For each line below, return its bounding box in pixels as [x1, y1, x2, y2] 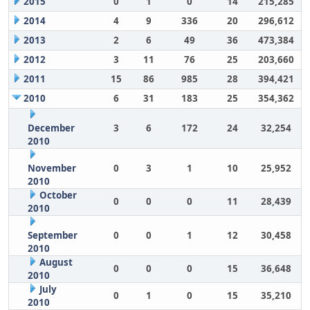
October [39, 189, 77, 201]
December [27, 122, 75, 134]
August [39, 256, 73, 268]
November [27, 162, 76, 174]
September [27, 229, 77, 241]
